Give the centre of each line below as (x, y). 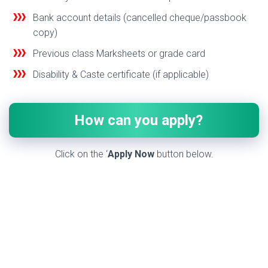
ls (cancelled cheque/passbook (180, 18)
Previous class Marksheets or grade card (119, 54)
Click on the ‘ (81, 154)
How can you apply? (138, 121)
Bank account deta (73, 18)
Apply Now (131, 154)
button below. (184, 154)
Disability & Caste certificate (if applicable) (121, 75)
